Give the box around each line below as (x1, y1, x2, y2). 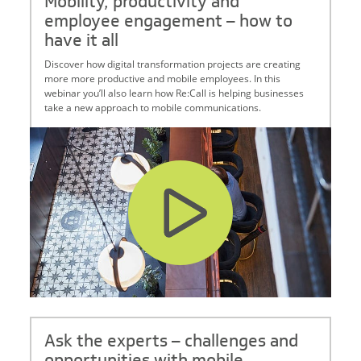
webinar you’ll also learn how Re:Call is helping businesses (44, 86, 305, 100)
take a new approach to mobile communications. (44, 101, 262, 114)
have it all (44, 28, 119, 52)
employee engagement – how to (44, 9, 293, 33)
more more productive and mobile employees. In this (44, 72, 281, 85)
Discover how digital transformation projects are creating (44, 57, 301, 71)
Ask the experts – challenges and (44, 328, 299, 352)
